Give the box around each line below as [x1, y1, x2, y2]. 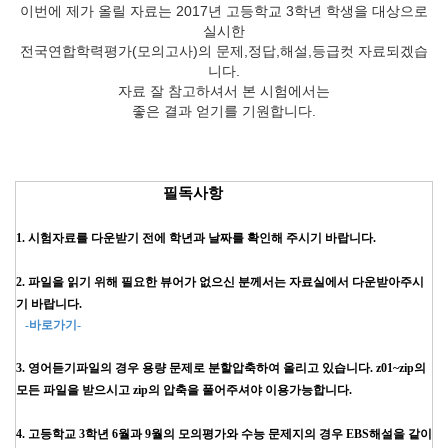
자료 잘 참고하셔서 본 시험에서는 [118, 83, 330, 99]
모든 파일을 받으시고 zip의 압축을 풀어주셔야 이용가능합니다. [16, 383, 352, 397]
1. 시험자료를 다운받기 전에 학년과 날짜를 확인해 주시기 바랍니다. [16, 231, 376, 245]
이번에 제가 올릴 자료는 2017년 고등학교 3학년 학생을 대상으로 [20, 3, 428, 19]
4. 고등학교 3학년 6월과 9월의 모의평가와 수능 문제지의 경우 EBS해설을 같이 [16, 427, 432, 441]
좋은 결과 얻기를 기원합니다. [132, 103, 316, 119]
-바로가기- [25, 318, 81, 332]
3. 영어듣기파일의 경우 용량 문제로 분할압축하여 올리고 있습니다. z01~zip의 [16, 361, 426, 375]
